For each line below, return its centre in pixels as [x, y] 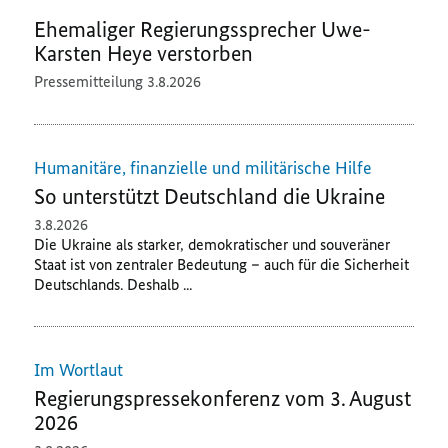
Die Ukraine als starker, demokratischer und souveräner [212, 244]
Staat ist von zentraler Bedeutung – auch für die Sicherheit [222, 264]
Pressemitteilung [91, 82]
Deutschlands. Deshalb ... [113, 284]
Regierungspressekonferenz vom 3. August [223, 398]
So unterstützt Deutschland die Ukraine [210, 196]
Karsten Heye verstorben [144, 54]
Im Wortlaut [79, 369]
